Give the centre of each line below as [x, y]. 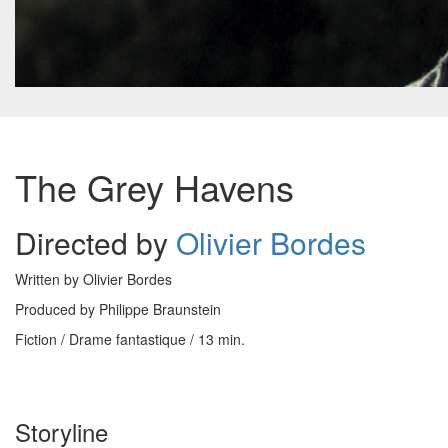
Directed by [95, 242]
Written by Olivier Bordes [93, 279]
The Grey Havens [154, 186]
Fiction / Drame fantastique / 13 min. [130, 339]
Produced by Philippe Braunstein [118, 309]
